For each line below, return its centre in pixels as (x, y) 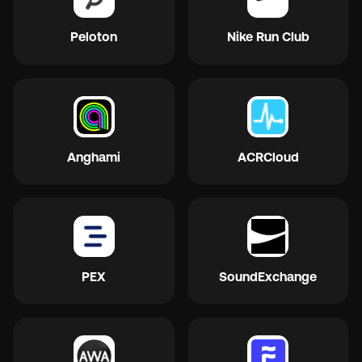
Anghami (94, 156)
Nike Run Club (268, 37)
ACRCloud (268, 156)
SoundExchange (268, 276)
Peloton (94, 37)
